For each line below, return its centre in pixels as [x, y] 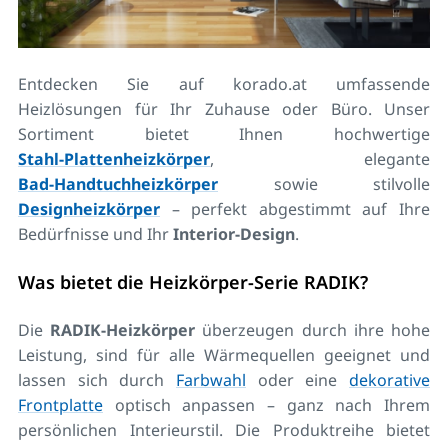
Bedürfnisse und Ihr [95, 233]
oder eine [297, 379]
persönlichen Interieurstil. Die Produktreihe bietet [224, 429]
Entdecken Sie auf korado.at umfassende [224, 83]
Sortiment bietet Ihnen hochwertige [224, 133]
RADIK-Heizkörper [123, 329]
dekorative [389, 379]
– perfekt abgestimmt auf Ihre [295, 208]
